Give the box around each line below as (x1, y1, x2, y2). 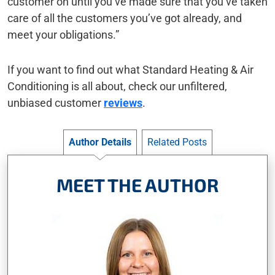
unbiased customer (7, 96, 104, 109)
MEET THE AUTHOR (56, 174, 219, 196)
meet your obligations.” (7, 28, 119, 41)
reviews (104, 96, 142, 109)
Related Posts (147, 136, 207, 148)
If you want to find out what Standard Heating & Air (7, 63, 254, 76)
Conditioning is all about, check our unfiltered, (7, 80, 227, 93)
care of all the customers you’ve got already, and (7, 12, 242, 25)
